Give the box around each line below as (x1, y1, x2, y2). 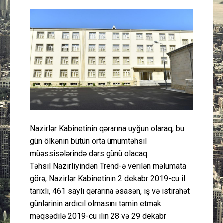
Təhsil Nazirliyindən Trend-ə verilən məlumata (30, 161, 186, 171)
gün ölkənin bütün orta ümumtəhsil (30, 136, 147, 146)
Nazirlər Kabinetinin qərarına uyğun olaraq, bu (30, 123, 184, 133)
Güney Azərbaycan (134, 5, 188, 12)
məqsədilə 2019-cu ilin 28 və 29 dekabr (30, 211, 166, 221)
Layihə (134, 109, 153, 116)
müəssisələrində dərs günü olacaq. (30, 148, 149, 158)
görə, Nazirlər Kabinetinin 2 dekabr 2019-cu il (30, 173, 185, 183)
